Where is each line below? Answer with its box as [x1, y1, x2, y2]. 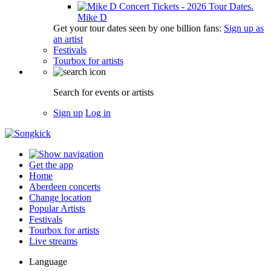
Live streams [29, 236, 77, 246]
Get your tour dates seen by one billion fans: [53, 23, 224, 33]
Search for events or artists [53, 87, 154, 97]
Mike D [77, 12, 107, 22]
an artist [53, 34, 83, 44]
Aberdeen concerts [29, 181, 100, 192]
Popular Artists [29, 203, 85, 214]
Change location [29, 192, 91, 203]
